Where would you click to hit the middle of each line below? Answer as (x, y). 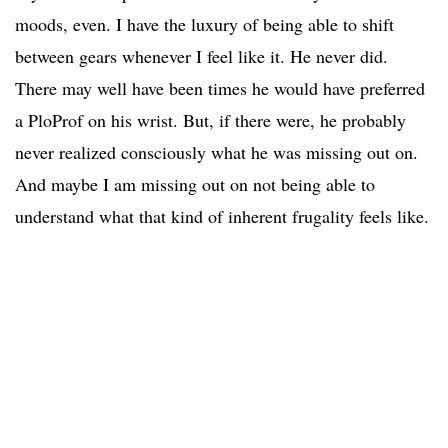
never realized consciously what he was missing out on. (216, 152)
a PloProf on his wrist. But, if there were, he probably (210, 120)
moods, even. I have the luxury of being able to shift (204, 24)
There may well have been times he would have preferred (220, 88)
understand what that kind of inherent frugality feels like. (222, 216)
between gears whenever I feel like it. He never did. (201, 56)
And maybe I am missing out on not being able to (195, 184)
